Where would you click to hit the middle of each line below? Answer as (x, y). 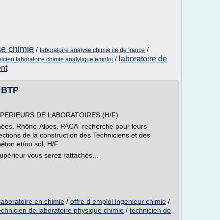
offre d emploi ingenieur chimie (118, 201)
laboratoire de (143, 59)
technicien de (150, 210)
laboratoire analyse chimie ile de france (92, 50)
